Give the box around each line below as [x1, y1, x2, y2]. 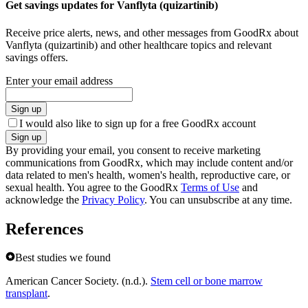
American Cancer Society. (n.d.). [5, 275, 151, 287]
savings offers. [5, 51, 68, 63]
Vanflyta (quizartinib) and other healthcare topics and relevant [5, 38, 272, 51]
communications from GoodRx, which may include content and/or [5, 156, 293, 168]
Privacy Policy [82, 193, 144, 206]
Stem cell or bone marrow [151, 275, 263, 287]
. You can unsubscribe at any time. [144, 193, 292, 206]
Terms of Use [181, 181, 239, 193]
